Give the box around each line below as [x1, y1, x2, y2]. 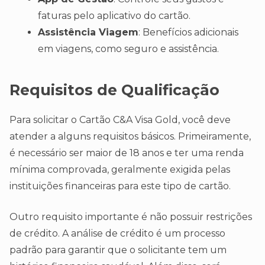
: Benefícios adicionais [138, 27, 238, 38]
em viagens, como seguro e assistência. [38, 43, 219, 55]
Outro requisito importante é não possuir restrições [9, 211, 252, 223]
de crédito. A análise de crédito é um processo [9, 228, 225, 240]
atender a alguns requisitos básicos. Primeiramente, [9, 131, 251, 143]
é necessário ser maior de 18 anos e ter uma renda [9, 147, 244, 159]
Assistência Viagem [38, 27, 138, 38]
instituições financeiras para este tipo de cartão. [9, 180, 231, 192]
